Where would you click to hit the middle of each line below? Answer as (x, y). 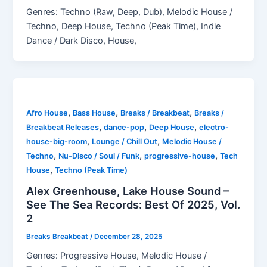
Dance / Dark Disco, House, (82, 41)
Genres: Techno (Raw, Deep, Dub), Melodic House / (130, 12)
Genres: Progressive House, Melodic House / (117, 256)
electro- (214, 127)
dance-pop (124, 127)
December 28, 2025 (128, 236)
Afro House (47, 113)
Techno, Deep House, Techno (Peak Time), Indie (124, 27)
